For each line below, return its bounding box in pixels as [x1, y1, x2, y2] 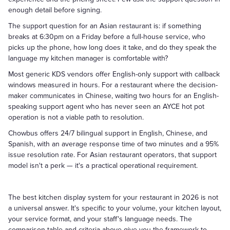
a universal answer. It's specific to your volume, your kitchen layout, [8, 204, 221, 213]
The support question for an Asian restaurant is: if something [8, 22, 201, 30]
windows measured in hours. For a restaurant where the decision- [8, 81, 218, 89]
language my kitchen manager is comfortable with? [8, 54, 168, 63]
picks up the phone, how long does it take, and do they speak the [8, 43, 217, 52]
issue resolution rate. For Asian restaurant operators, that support [8, 150, 217, 159]
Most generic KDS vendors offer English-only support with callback [8, 70, 220, 79]
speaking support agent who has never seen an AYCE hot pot [8, 102, 204, 111]
